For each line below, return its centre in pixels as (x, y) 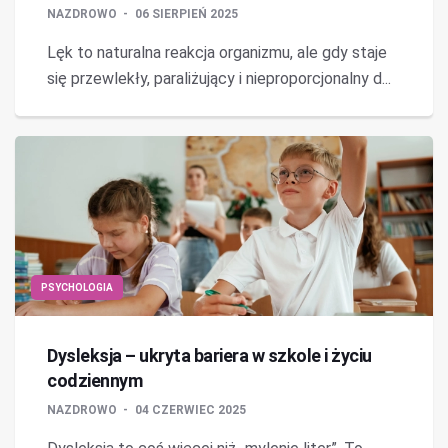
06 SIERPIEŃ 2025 (186, 14)
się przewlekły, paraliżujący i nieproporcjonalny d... (219, 78)
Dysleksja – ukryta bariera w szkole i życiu (209, 355)
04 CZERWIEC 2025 (190, 410)
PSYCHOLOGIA (77, 287)
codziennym (94, 380)
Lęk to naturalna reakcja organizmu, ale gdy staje (217, 52)
